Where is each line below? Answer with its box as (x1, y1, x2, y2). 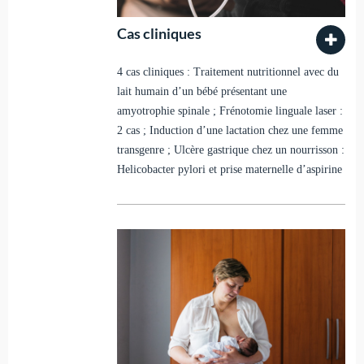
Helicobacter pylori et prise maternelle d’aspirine (116, 163, 342, 176)
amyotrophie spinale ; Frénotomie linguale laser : (116, 105, 343, 118)
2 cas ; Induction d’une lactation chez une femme (116, 124, 343, 137)
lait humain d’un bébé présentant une (116, 85, 287, 98)
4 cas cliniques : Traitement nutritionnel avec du (116, 66, 339, 79)
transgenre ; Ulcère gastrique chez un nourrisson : (116, 144, 344, 157)
